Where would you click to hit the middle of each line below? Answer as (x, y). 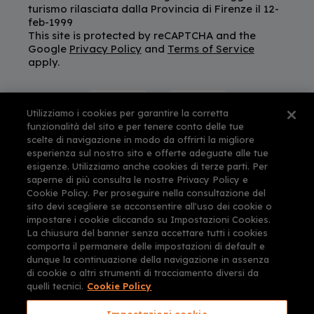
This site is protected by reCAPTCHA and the (142, 35)
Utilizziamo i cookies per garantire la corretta (128, 113)
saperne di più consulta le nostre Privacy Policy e (138, 180)
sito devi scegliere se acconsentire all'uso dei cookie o (150, 206)
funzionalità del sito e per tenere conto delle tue (136, 127)
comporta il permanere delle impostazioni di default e (146, 246)
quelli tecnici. (55, 286)
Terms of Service (211, 48)
